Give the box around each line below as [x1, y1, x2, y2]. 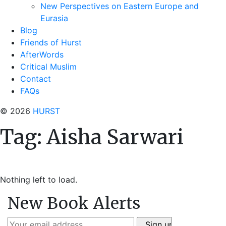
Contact [20, 74, 51, 84]
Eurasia [40, 13, 68, 23]
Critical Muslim [20, 62, 77, 72]
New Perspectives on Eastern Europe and [40, 1, 199, 11]
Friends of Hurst [20, 37, 82, 47]
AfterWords [20, 49, 64, 60]
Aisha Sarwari [46, 125, 184, 150]
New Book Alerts [8, 193, 140, 213]
